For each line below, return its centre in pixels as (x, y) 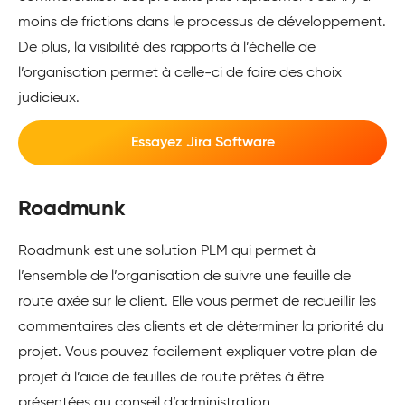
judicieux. (49, 98)
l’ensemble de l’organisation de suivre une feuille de (184, 276)
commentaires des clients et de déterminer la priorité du (201, 327)
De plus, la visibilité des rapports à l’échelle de (167, 47)
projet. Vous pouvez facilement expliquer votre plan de (198, 352)
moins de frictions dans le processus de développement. (202, 22)
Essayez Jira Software (202, 142)
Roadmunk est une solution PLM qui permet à (167, 251)
